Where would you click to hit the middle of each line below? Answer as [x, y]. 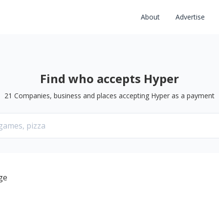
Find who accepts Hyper [109, 78]
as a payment [192, 96]
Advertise [190, 17]
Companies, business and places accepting [81, 96]
